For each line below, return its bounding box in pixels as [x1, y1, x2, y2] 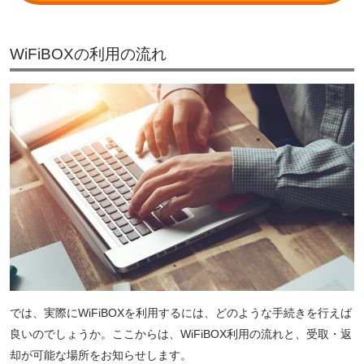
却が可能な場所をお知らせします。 [10, 348, 192, 362]
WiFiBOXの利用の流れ [10, 45, 167, 63]
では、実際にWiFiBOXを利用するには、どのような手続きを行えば [10, 305, 352, 319]
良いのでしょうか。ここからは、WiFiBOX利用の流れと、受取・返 [10, 327, 352, 340]
